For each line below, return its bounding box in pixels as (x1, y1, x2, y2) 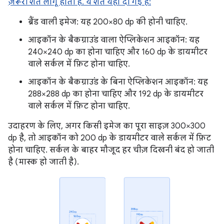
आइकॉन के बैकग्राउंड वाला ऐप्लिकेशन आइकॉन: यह (28, 35, 199, 45)
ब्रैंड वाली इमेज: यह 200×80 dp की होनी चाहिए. (28, 17, 187, 27)
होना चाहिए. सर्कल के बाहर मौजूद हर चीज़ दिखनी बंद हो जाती (8, 145, 214, 155)
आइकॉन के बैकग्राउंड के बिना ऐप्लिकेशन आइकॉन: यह (28, 77, 208, 87)
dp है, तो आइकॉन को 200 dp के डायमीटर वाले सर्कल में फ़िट (8, 133, 211, 143)
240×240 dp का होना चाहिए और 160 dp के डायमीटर (28, 47, 207, 57)
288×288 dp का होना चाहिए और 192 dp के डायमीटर (28, 89, 203, 99)
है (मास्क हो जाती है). (8, 157, 79, 167)
